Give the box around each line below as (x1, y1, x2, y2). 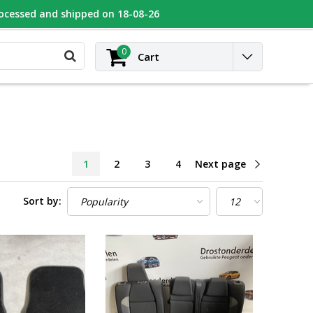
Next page (195, 156, 246, 170)
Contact (184, 7, 219, 21)
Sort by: (23, 194, 62, 208)
